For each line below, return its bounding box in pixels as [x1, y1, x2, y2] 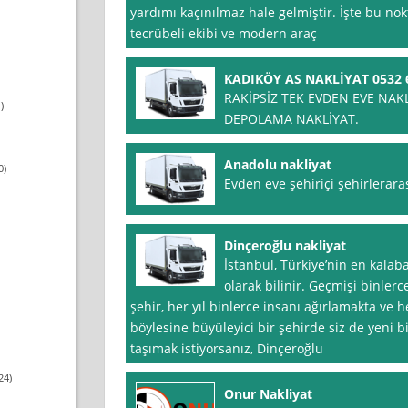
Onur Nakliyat [223, 385, 312, 403]
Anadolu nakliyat [223, 156, 331, 174]
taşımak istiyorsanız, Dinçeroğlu [129, 340, 323, 358]
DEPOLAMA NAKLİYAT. [223, 110, 359, 128]
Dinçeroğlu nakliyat [223, 237, 346, 255]
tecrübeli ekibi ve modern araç [129, 25, 317, 43]
